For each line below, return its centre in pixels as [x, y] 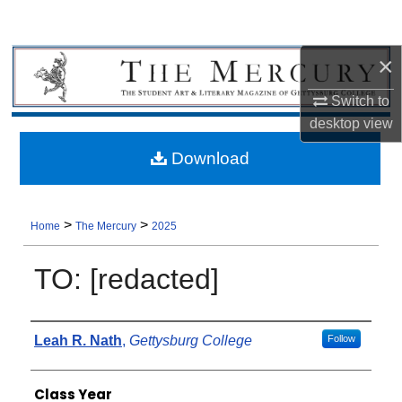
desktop [334, 123]
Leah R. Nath [78, 341]
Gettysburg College [190, 341]
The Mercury [106, 227]
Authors [56, 336]
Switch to [358, 100]
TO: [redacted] [126, 280]
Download [208, 158]
